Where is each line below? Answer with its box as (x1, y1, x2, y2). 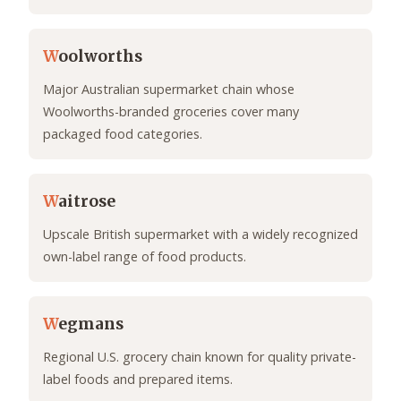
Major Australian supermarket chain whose (43, 81, 294, 98)
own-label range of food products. (43, 248, 246, 266)
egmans (58, 314, 124, 335)
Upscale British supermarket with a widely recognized (43, 226, 358, 243)
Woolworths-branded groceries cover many (43, 103, 299, 121)
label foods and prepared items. (43, 371, 233, 388)
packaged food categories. (43, 125, 202, 143)
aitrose (58, 192, 115, 212)
